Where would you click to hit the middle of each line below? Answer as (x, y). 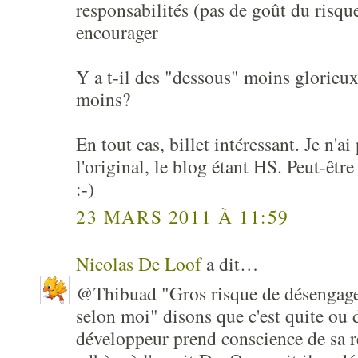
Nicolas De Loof (139, 263)
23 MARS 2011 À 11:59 (183, 216)
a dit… (230, 263)
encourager (117, 32)
